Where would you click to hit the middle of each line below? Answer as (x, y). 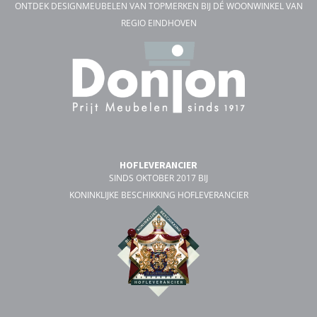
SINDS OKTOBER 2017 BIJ (158, 178)
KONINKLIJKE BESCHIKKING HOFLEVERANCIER (158, 195)
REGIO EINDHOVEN (158, 23)
